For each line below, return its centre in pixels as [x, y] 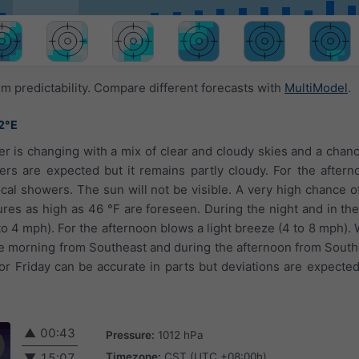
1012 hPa [181, 335]
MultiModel [316, 88]
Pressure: [130, 335]
